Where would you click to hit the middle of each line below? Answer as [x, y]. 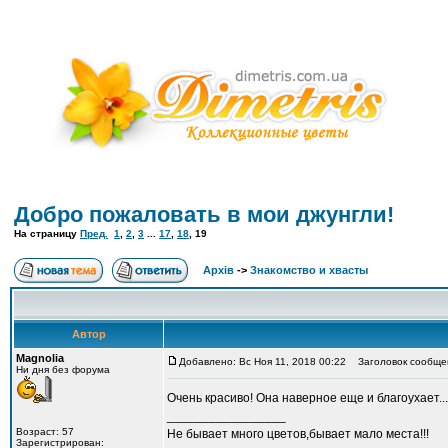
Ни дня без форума [63, 369]
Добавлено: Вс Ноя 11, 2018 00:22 [262, 361]
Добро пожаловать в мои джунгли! [204, 214]
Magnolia [40, 358]
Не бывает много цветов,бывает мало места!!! [298, 434]
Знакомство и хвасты [309, 270]
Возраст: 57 [45, 431]
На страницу [47, 233]
